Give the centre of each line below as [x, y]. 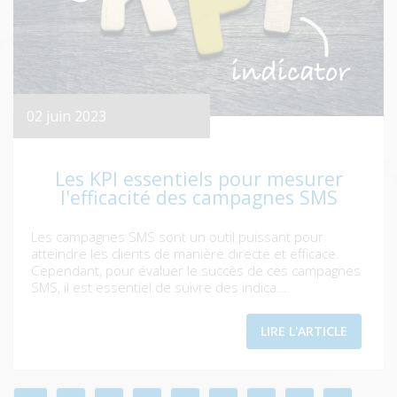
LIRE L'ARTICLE [304, 331]
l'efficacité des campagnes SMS [198, 198]
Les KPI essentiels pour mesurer [198, 179]
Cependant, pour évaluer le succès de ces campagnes [196, 271]
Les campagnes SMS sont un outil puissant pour [177, 237]
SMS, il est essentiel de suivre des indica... [159, 288]
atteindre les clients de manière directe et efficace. [185, 254]
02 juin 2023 [66, 117]
